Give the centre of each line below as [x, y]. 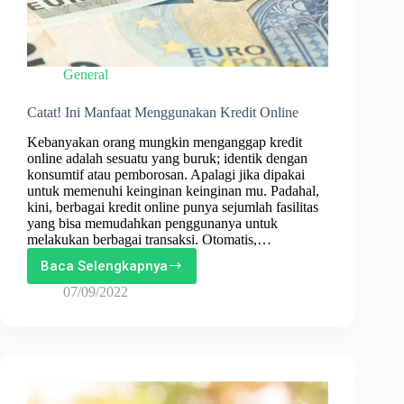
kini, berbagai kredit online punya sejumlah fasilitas [173, 207]
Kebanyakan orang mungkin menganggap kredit [165, 142]
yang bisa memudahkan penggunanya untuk [152, 223]
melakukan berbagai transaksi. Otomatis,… [149, 239]
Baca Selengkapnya [104, 266]
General [86, 74]
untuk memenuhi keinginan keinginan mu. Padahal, [173, 190]
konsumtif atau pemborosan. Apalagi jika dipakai [166, 174]
